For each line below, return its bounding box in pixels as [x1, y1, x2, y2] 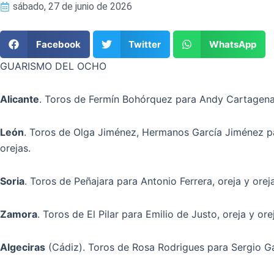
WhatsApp [209, 38, 256, 50]
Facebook [35, 38, 81, 50]
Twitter [128, 38, 161, 50]
